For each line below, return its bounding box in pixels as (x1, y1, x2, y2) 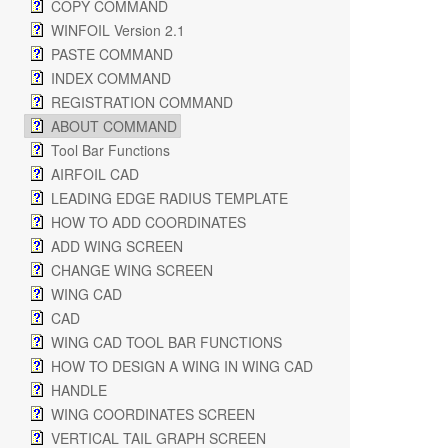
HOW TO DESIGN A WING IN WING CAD (51, 356, 313, 376)
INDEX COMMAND (51, 68, 171, 88)
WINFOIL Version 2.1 (51, 20, 185, 40)
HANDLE (51, 380, 107, 400)
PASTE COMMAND (51, 44, 173, 64)
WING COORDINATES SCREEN (51, 404, 255, 424)
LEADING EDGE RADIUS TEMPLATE (51, 188, 288, 208)
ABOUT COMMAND (51, 116, 177, 136)
